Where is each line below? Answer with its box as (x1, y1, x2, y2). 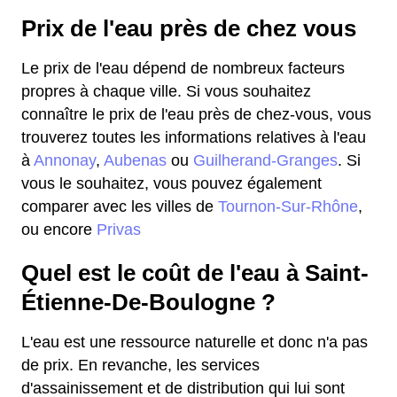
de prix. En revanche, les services (21, 356, 260, 374)
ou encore (21, 221, 97, 238)
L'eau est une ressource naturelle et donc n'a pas (21, 333, 368, 351)
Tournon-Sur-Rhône (218, 198, 358, 215)
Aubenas (104, 152, 167, 169)
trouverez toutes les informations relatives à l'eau (21, 128, 366, 146)
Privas (97, 221, 141, 238)
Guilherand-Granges (193, 152, 338, 169)
